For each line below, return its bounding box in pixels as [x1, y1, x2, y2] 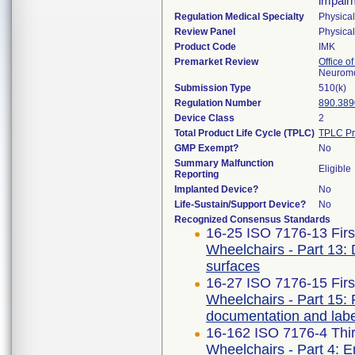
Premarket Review [174, 56, 258, 67]
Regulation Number [174, 97, 261, 109]
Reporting [174, 169, 219, 180]
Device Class [174, 113, 235, 124]
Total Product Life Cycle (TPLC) [174, 128, 315, 139]
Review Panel [174, 26, 235, 37]
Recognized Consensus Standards [174, 214, 330, 225]
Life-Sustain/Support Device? [174, 199, 306, 210]
